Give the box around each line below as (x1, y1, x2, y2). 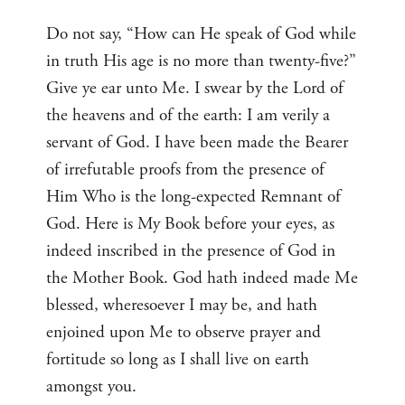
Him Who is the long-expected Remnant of (46, 184, 342, 208)
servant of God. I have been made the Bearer (46, 130, 349, 154)
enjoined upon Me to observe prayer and (46, 320, 322, 344)
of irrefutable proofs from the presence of (46, 157, 325, 181)
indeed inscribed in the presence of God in (46, 239, 336, 262)
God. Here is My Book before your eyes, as (46, 212, 335, 235)
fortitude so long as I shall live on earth (46, 347, 310, 371)
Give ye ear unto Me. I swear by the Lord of (46, 76, 344, 99)
